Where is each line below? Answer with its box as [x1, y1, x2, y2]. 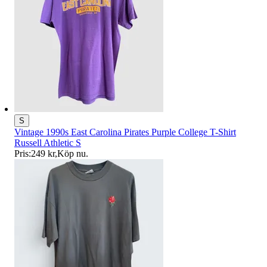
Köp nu [57, 148, 86, 159]
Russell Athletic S [14, 138, 81, 148]
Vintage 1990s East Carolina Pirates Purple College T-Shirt [14, 127, 236, 138]
